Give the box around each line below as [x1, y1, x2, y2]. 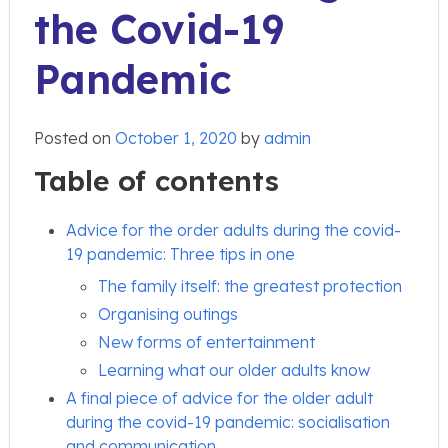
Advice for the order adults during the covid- [66, 219, 401, 240]
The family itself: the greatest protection [98, 275, 402, 296]
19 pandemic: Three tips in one [66, 243, 295, 264]
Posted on [34, 127, 115, 148]
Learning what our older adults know [98, 359, 370, 380]
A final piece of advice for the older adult [66, 387, 373, 408]
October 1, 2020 [115, 127, 237, 148]
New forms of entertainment [98, 331, 315, 352]
